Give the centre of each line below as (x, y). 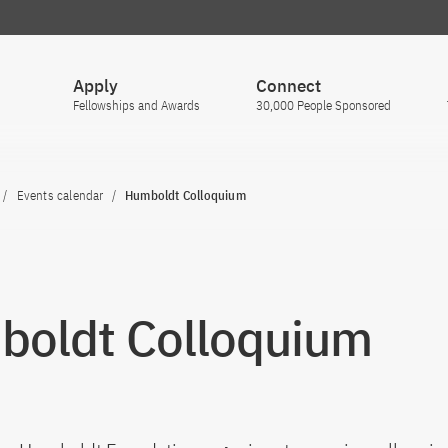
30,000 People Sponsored (323, 105)
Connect (288, 86)
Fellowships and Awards (136, 105)
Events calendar (60, 195)
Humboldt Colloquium (185, 195)
